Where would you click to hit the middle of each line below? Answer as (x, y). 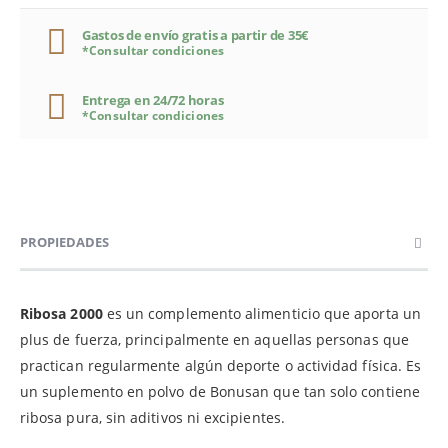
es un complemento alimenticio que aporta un (261, 314)
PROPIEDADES (64, 242)
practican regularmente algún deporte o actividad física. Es (221, 366)
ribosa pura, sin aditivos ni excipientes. (152, 418)
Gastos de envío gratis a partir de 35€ (195, 34)
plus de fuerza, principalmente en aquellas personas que (214, 340)
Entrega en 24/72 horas (153, 99)
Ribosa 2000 (61, 314)
